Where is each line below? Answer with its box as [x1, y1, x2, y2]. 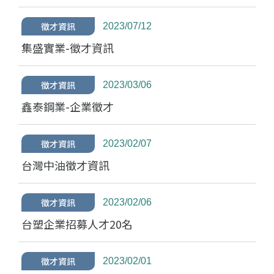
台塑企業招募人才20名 [21, 216, 133, 232]
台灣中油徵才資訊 [21, 157, 109, 173]
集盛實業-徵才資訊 [21, 40, 114, 56]
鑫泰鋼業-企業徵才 [21, 98, 114, 114]
